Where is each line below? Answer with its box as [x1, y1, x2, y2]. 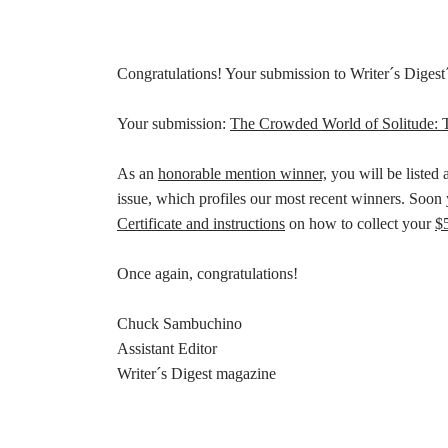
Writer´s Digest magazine [117, 365, 276, 383]
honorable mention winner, [158, 165, 327, 183]
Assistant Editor [117, 340, 217, 358]
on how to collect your [285, 215, 435, 233]
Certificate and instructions [117, 215, 285, 233]
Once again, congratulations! [117, 265, 298, 283]
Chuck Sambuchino [117, 315, 242, 333]
